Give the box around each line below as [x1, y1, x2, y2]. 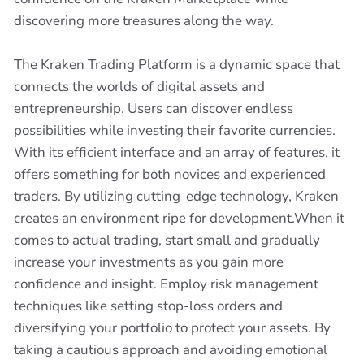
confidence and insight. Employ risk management [14, 275, 318, 293]
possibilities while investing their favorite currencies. [14, 121, 336, 140]
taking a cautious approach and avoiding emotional [14, 340, 327, 359]
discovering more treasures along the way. [14, 11, 274, 30]
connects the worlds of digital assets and [14, 77, 265, 96]
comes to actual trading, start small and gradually [14, 231, 320, 249]
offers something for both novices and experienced [14, 165, 326, 184]
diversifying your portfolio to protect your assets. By [14, 318, 331, 337]
